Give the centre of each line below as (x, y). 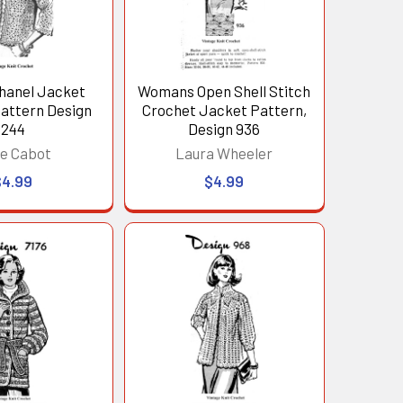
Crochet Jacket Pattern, (224, 110)
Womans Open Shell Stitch (224, 91)
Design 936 (224, 129)
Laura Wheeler (224, 153)
